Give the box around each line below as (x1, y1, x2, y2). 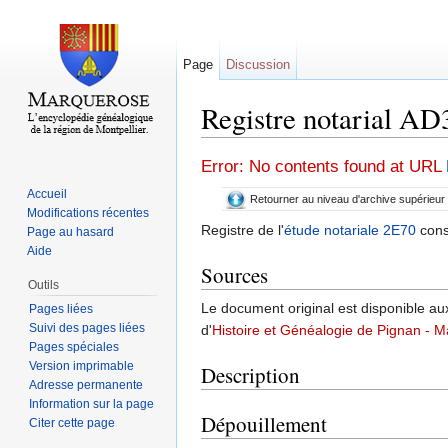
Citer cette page (28, 415, 115, 430)
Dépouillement (201, 409, 327, 438)
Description (201, 360, 300, 389)
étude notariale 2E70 (284, 221, 416, 238)
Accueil (27, 186, 68, 201)
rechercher (326, 137, 395, 154)
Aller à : (201, 137, 253, 154)
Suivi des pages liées (28, 320, 145, 335)
